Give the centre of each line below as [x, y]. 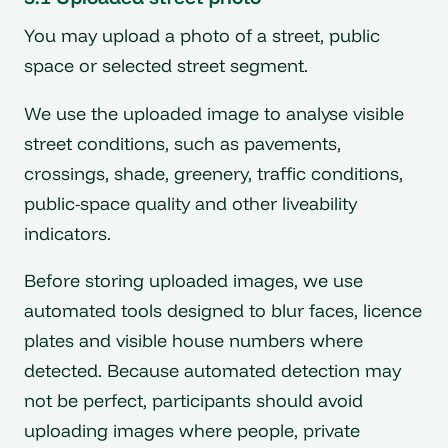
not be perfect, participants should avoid [193, 401]
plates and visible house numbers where [193, 341]
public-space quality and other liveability [190, 203]
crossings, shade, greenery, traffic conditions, [213, 173]
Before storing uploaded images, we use [193, 281]
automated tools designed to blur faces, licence [223, 311]
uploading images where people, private [192, 431]
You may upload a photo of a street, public [202, 35]
